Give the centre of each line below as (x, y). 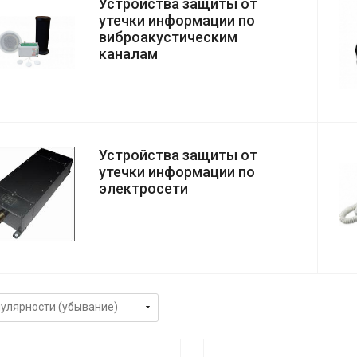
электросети (143, 189)
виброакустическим (168, 37)
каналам (128, 54)
